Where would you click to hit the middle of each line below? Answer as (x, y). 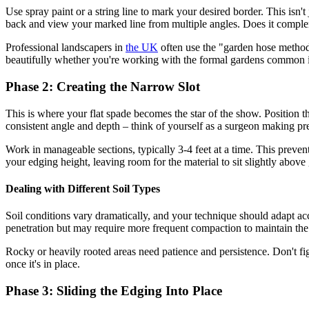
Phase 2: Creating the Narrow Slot (103, 86)
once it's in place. (43, 264)
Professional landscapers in (66, 48)
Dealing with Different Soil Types (83, 188)
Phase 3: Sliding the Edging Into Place (114, 290)
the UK (142, 48)
